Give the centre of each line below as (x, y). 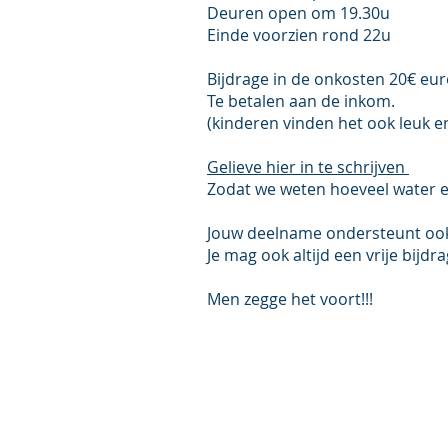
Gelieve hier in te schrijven (308, 167)
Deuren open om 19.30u (298, 13)
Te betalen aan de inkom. (301, 101)
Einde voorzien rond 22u (299, 35)
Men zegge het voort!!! (290, 299)
